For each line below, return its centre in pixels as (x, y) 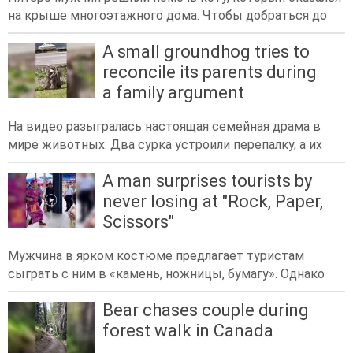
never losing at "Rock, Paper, (213, 202)
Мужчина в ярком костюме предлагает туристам (156, 256)
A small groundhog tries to (206, 51)
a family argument (173, 92)
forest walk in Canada (188, 331)
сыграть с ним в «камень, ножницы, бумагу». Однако (166, 274)
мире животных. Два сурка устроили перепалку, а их (165, 145)
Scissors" (138, 222)
